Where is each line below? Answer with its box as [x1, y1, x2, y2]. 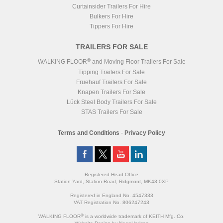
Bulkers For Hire [90, 13, 133, 20]
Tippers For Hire [90, 23, 133, 30]
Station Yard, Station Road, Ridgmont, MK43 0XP [54, 179, 169, 185]
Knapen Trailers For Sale [78, 89, 145, 96]
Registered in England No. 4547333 [70, 193, 153, 199]
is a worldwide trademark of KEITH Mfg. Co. [84, 214, 185, 220]
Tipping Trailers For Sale [78, 69, 145, 76]
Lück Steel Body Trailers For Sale [66, 99, 157, 106]
